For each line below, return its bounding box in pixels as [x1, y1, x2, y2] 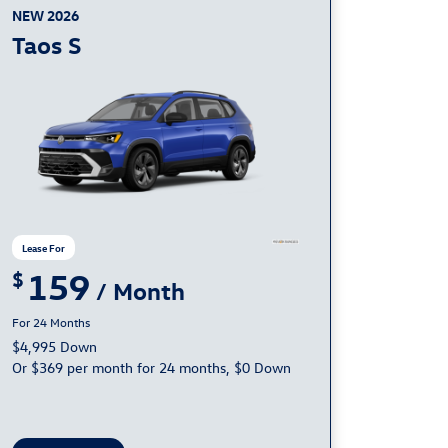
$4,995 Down [12, 336, 97, 356]
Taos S [12, 29, 81, 59]
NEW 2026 [12, 6, 79, 25]
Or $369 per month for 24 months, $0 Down [12, 357, 291, 377]
